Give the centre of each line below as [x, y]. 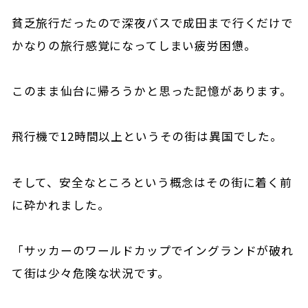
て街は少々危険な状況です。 [90, 273]
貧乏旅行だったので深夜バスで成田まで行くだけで [152, 22]
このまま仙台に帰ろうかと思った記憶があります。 [152, 91]
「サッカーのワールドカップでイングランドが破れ [152, 251]
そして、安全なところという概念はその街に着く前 [152, 182]
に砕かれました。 [60, 205]
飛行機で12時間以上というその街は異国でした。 [147, 136]
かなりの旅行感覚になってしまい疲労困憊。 [134, 45]
